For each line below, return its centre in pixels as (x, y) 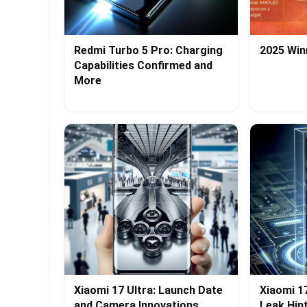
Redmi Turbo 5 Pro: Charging (148, 51)
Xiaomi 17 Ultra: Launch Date (148, 291)
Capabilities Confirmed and (143, 66)
